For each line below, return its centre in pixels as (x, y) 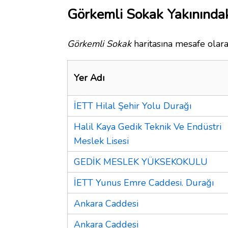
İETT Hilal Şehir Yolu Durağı (133, 106)
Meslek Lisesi (101, 141)
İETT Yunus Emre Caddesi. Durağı (144, 182)
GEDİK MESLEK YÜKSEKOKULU (141, 162)
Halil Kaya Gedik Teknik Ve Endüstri (148, 126)
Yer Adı (89, 78)
